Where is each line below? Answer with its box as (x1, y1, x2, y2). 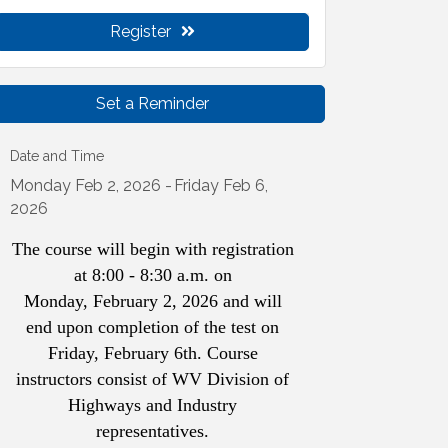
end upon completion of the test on (26, 317, 280, 338)
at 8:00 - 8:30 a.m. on (73, 265, 232, 286)
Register (110, 22, 172, 42)
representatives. (96, 421, 210, 442)
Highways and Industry (68, 395, 238, 416)
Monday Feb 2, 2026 (10, 176, 162, 196)
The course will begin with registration (11, 239, 294, 260)
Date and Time (10, 148, 105, 165)
